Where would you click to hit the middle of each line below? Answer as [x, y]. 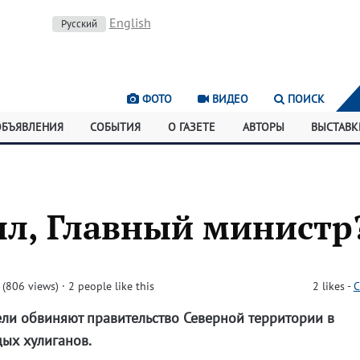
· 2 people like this [108, 286]
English [130, 22]
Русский [79, 24]
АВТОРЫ [263, 127]
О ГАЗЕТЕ [192, 127]
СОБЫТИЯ [116, 127]
